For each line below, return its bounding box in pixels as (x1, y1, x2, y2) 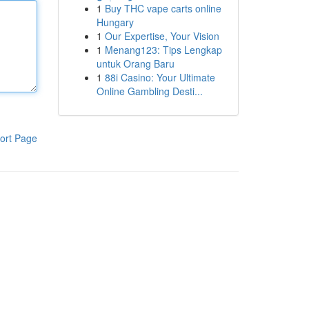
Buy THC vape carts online (104, 1, 221, 15)
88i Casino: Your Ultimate (104, 70, 215, 84)
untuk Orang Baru (96, 57, 175, 70)
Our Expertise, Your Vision (104, 29, 219, 43)
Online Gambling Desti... (96, 84, 203, 98)
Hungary (96, 15, 134, 29)
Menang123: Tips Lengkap (104, 43, 222, 57)
